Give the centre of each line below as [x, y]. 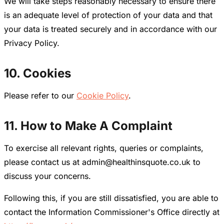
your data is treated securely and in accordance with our [110, 29]
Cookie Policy [102, 96]
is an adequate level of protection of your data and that [108, 15]
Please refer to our [40, 96]
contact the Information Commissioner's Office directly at [112, 212]
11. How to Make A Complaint [88, 126]
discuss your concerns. [47, 176]
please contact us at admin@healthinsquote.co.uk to [102, 162]
